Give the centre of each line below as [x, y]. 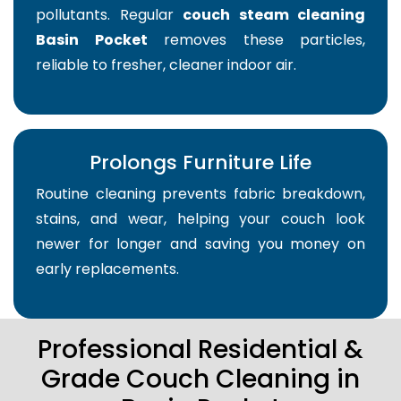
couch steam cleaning [274, 15]
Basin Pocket [92, 40]
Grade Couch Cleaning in [200, 380]
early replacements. [107, 269]
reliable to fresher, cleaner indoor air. [166, 65]
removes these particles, [256, 40]
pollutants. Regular [109, 15]
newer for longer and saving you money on [200, 244]
